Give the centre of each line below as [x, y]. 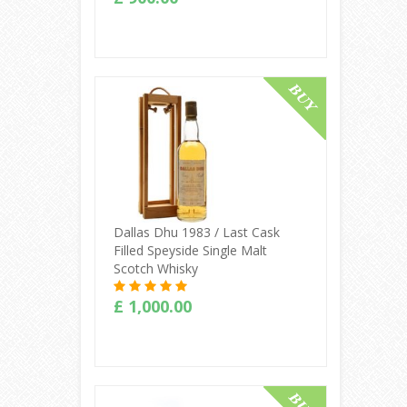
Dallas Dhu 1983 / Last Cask [196, 232]
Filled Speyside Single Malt [190, 250]
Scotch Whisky [155, 268]
